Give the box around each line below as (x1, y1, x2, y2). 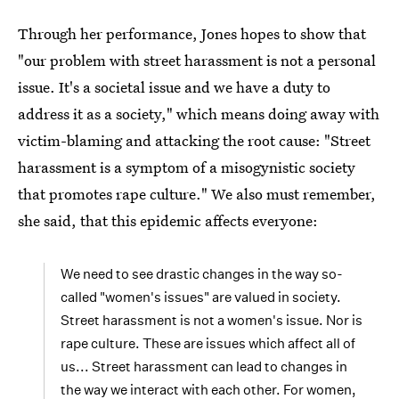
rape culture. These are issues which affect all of (61, 335, 355, 353)
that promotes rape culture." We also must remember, (18, 183, 376, 205)
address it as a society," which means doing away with (18, 103, 379, 125)
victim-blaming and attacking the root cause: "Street (18, 130, 370, 151)
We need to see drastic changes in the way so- (61, 265, 343, 283)
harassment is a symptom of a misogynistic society (18, 157, 355, 178)
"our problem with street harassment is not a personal (18, 50, 376, 71)
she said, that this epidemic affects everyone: (18, 210, 318, 232)
